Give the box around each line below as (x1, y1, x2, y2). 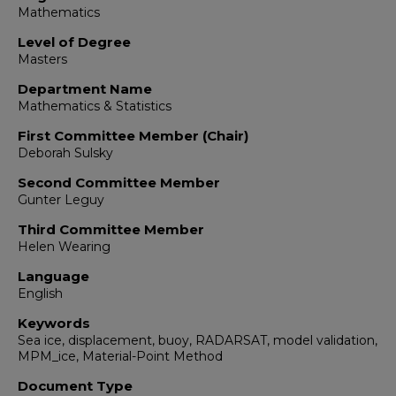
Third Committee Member (18, 221, 204, 239)
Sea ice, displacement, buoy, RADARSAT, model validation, (18, 332, 377, 349)
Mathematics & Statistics (18, 98, 171, 115)
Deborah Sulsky (18, 145, 113, 162)
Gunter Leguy (18, 192, 104, 209)
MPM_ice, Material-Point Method (18, 348, 223, 365)
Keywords (18, 315, 90, 332)
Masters (18, 51, 67, 68)
